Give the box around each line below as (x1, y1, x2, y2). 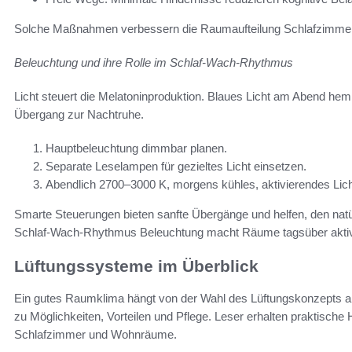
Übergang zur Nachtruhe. (14, 108, 144, 122)
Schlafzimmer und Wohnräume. (14, 327, 177, 341)
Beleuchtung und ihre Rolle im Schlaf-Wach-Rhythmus (14, 56, 293, 70)
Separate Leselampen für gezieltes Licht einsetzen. (46, 159, 306, 174)
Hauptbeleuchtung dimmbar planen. (46, 141, 227, 156)
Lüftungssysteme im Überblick (14, 257, 258, 276)
